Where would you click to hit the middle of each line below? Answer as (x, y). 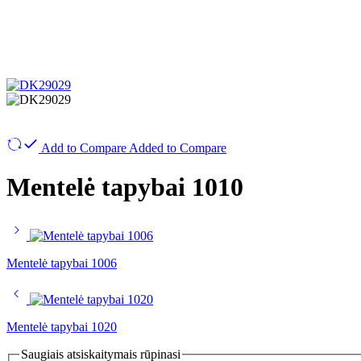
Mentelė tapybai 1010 (125, 187)
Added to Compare (178, 148)
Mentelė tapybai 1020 (62, 326)
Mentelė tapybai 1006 (62, 263)
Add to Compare (84, 148)
